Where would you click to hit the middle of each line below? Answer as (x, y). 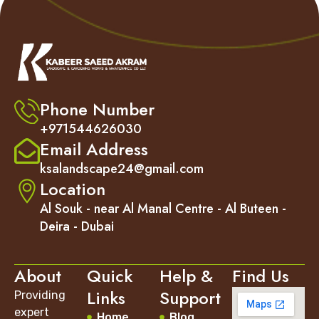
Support (190, 298)
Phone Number (97, 109)
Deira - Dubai (77, 226)
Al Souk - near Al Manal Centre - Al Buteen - (163, 208)
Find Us (261, 276)
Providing (40, 295)
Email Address (94, 149)
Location (73, 189)
